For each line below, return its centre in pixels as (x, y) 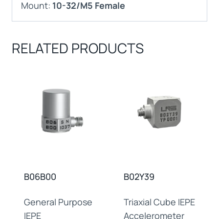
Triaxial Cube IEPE (159, 202)
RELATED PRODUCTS (78, 48)
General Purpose (58, 202)
